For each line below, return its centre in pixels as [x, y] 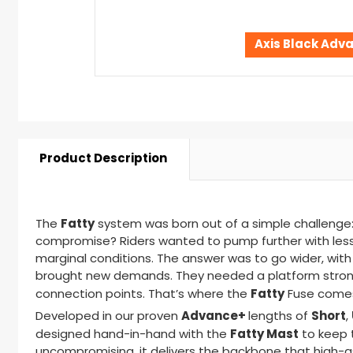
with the [203, 336]
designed [65, 336]
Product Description [104, 160]
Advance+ [214, 317]
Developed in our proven [107, 318]
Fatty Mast [264, 335]
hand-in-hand [135, 336]
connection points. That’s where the [143, 295]
